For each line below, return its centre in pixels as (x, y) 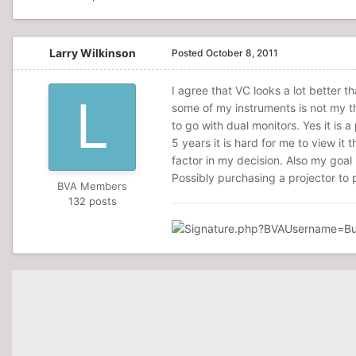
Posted (189, 53)
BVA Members (92, 186)
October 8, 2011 (242, 53)
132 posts (92, 201)
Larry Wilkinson (92, 53)
